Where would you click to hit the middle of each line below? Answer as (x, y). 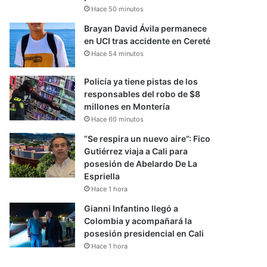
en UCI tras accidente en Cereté (148, 41)
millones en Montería (127, 106)
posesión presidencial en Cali (144, 233)
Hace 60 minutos (118, 119)
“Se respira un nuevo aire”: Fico (148, 139)
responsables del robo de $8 (142, 94)
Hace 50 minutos (118, 9)
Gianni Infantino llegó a (131, 208)
